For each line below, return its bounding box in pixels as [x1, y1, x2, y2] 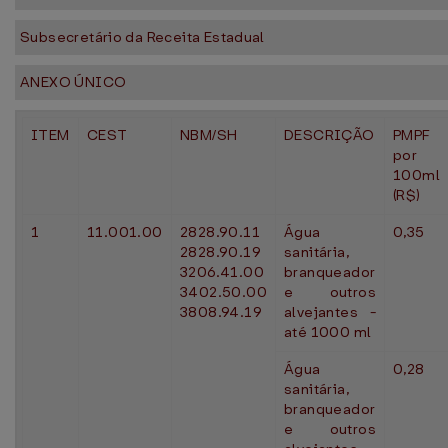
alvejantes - [284, 302, 376, 322]
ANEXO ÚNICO [20, 72, 127, 92]
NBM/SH [180, 125, 238, 145]
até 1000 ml [284, 322, 372, 342]
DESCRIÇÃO [284, 125, 375, 145]
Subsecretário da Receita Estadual [20, 27, 265, 47]
